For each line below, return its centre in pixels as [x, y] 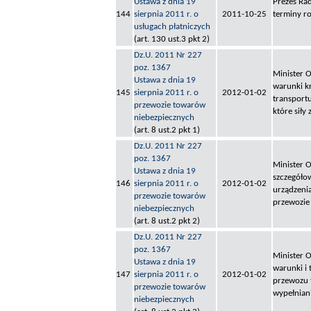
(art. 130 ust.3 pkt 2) [172, 40]
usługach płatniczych [172, 27]
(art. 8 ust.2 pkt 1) [167, 131]
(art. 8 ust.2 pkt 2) [167, 221]
